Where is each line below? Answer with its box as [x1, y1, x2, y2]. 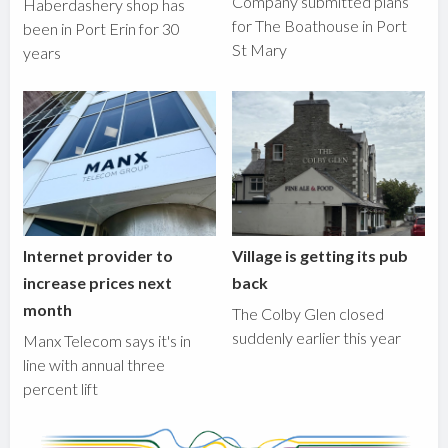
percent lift [23, 378, 99, 398]
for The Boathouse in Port [232, 16, 408, 36]
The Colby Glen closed [232, 303, 385, 323]
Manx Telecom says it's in [23, 330, 192, 350]
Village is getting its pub [232, 245, 409, 265]
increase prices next [23, 272, 173, 292]
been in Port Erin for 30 [23, 19, 181, 39]
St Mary [232, 40, 288, 60]
